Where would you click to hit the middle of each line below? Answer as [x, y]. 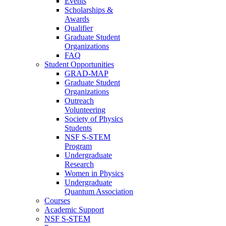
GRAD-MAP [87, 74]
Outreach [79, 101]
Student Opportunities [79, 65]
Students [78, 128]
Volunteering [85, 110]
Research [79, 164]
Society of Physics [94, 119]
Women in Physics [94, 174]
